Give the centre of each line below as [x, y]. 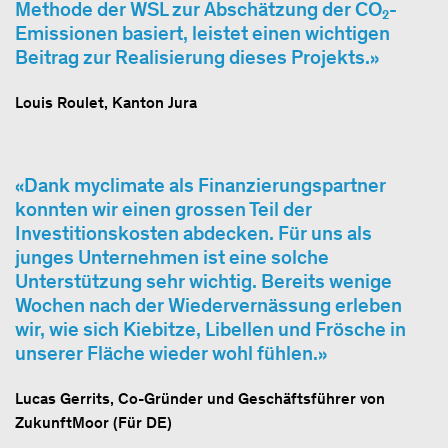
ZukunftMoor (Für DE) [93, 422]
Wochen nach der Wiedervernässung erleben [208, 304]
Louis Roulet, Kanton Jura [106, 102]
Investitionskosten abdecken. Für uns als [193, 232]
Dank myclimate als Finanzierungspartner [205, 184]
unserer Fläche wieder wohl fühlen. [166, 352]
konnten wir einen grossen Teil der [163, 208]
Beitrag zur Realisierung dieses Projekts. [192, 56]
